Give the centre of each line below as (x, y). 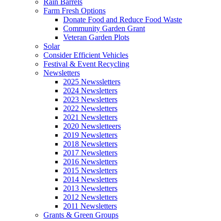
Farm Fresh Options (74, 11)
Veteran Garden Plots (96, 37)
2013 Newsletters (90, 188)
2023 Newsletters (90, 99)
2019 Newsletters (90, 135)
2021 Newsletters (90, 117)
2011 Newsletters (90, 206)
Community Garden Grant (104, 28)
